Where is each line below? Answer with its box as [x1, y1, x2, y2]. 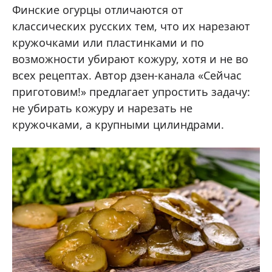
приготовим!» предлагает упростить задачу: [12, 84, 250, 99]
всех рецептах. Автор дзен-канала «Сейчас [12, 67, 242, 83]
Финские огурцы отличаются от [12, 2, 183, 17]
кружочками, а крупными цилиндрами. [12, 117, 224, 132]
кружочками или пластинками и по [12, 35, 204, 50]
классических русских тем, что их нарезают [12, 18, 250, 33]
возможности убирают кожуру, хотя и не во [12, 51, 248, 66]
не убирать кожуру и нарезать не [12, 100, 192, 115]
